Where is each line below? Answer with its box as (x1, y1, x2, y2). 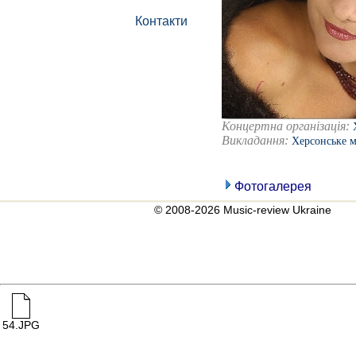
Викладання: (222, 133, 292, 147)
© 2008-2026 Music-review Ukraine (135, 203, 331, 216)
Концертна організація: (222, 119, 353, 133)
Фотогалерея (234, 180, 311, 193)
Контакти (135, 14, 188, 28)
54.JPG (2, 319, 40, 331)
